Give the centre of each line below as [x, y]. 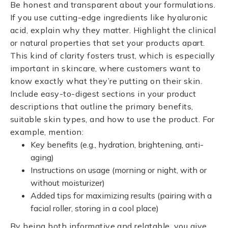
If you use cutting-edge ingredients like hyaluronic [109, 17]
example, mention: [47, 132]
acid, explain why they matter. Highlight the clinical [113, 30]
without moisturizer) [68, 183]
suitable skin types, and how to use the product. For [112, 119]
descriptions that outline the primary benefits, [102, 106]
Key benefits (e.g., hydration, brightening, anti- [117, 145]
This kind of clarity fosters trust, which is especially [113, 55]
